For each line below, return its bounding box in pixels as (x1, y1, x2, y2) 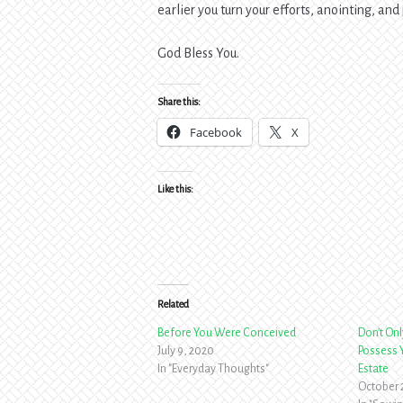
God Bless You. (157, 45, 240, 60)
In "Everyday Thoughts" (157, 362, 270, 375)
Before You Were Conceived (157, 326, 297, 339)
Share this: (157, 95, 201, 107)
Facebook (190, 123, 243, 140)
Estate (357, 362, 389, 375)
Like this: (157, 183, 194, 194)
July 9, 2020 (157, 344, 215, 357)
